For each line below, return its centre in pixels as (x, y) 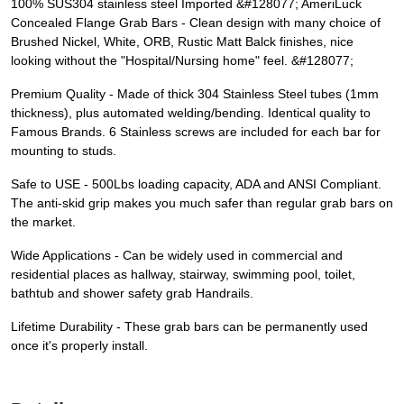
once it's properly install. (79, 346)
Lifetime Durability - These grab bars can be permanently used (189, 327)
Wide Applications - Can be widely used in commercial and (177, 256)
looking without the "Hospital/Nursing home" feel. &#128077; (182, 61)
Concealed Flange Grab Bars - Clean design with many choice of (196, 23)
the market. (43, 222)
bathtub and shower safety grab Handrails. (132, 294)
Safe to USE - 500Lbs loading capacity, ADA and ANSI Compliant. (196, 184)
